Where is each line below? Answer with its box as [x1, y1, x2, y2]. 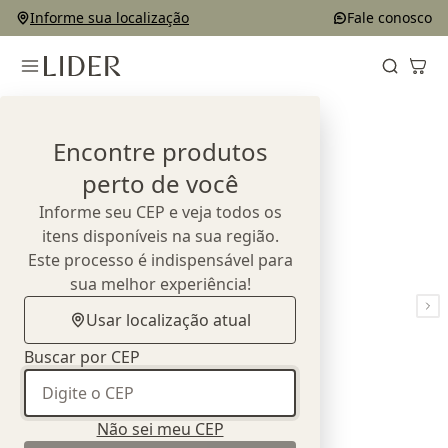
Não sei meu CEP [96, 418, 224, 440]
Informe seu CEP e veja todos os [38, 201, 282, 223]
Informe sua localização [30, 8, 189, 27]
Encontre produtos [52, 135, 268, 168]
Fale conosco [347, 8, 432, 27]
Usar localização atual [85, 309, 251, 331]
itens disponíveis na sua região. [41, 225, 279, 247]
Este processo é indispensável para [27, 249, 293, 271]
